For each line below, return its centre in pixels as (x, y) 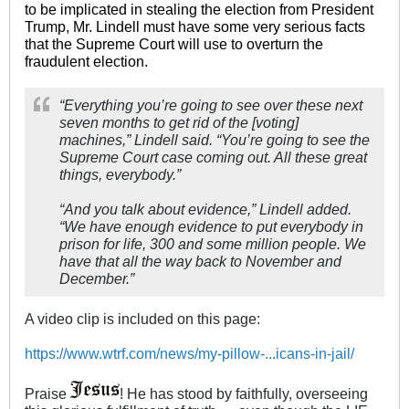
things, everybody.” (120, 175)
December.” (97, 279)
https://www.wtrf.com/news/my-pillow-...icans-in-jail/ (189, 354)
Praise (47, 394)
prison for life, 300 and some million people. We (213, 244)
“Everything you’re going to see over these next (211, 105)
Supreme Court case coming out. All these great (213, 157)
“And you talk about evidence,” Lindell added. (205, 210)
